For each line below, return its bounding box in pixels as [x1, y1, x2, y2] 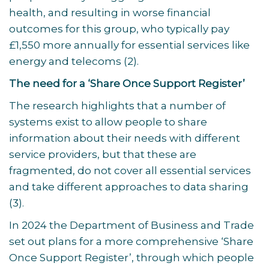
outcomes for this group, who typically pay [9, 23, 229, 35]
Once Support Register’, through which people [9, 252, 254, 264]
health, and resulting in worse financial [9, 7, 211, 19]
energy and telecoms [9, 55, 124, 67]
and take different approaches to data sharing [9, 181, 249, 193]
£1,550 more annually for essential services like [9, 39, 250, 51]
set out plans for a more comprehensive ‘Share [9, 235, 253, 247]
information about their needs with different [9, 132, 240, 144]
